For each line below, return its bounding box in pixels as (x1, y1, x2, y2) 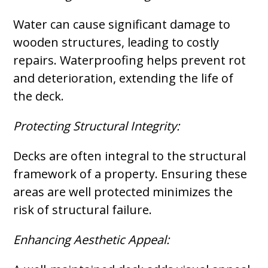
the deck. (13, 88, 65, 104)
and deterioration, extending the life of (13, 70, 234, 86)
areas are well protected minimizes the (13, 184, 233, 200)
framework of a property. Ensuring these (13, 166, 248, 182)
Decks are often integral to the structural (13, 148, 246, 164)
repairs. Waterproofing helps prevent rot (13, 52, 246, 68)
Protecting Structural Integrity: (13, 118, 180, 134)
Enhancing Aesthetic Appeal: (13, 232, 170, 248)
